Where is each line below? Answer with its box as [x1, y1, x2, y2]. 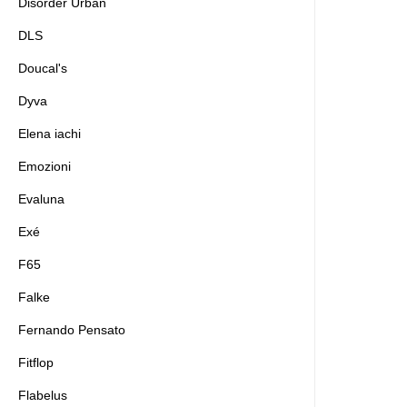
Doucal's [18, 61, 67, 75]
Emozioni [18, 159, 71, 174]
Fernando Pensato [18, 323, 125, 337]
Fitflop [18, 355, 54, 370]
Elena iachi [18, 126, 81, 141]
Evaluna [18, 192, 65, 206]
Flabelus [18, 388, 67, 402]
